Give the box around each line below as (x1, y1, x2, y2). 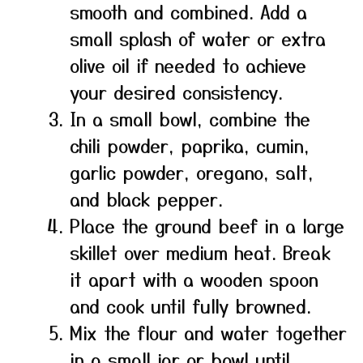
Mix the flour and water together (70, 319, 347, 345)
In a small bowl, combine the (70, 105, 310, 131)
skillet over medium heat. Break (70, 239, 331, 265)
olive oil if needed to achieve (70, 52, 306, 78)
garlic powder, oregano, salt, (70, 159, 314, 185)
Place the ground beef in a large (70, 212, 344, 238)
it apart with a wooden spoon (70, 266, 318, 292)
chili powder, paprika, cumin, (70, 132, 310, 158)
